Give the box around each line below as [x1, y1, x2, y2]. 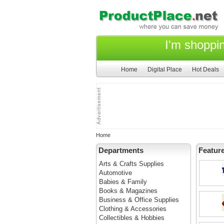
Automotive [99, 169, 132, 176]
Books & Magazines [99, 187, 157, 194]
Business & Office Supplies [99, 196, 179, 203]
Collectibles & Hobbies [99, 214, 164, 221]
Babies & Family [99, 178, 147, 185]
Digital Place [147, 66, 182, 73]
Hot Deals [192, 66, 219, 73]
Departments [98, 146, 143, 154]
